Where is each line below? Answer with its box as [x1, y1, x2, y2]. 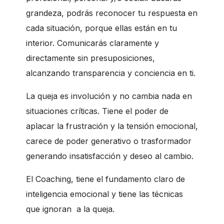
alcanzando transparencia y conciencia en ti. [26, 67, 195, 78]
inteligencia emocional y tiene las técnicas [26, 188, 183, 199]
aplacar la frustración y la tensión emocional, [26, 120, 198, 131]
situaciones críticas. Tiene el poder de [26, 105, 168, 116]
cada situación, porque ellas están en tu [26, 22, 177, 33]
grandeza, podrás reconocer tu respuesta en [26, 7, 197, 18]
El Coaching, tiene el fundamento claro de [26, 173, 185, 184]
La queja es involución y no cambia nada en [26, 90, 192, 101]
